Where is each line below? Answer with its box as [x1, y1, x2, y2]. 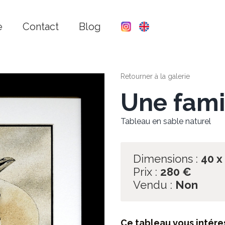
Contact [23, 21, 59, 33]
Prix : [133, 165, 157, 178]
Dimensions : [133, 152, 198, 165]
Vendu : [133, 178, 172, 191]
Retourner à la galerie [121, 72, 190, 80]
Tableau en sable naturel [121, 117, 211, 126]
